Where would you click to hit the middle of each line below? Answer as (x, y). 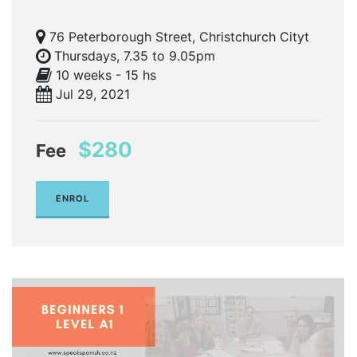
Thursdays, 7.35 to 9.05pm (135, 55)
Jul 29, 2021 (93, 94)
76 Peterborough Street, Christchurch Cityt (179, 36)
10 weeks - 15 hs (106, 75)
